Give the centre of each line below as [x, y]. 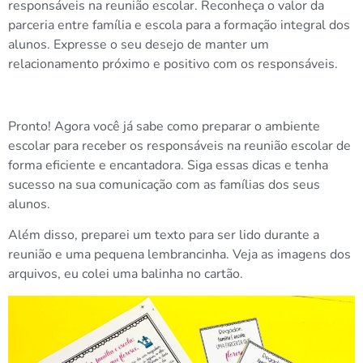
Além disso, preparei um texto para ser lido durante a [164, 235]
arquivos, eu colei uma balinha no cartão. [126, 274]
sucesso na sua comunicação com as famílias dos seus [164, 184]
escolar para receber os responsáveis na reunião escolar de [179, 145]
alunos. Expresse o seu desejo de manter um [139, 45]
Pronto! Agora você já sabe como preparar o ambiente [164, 126]
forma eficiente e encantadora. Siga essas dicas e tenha [168, 165]
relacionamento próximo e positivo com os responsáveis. [173, 64]
